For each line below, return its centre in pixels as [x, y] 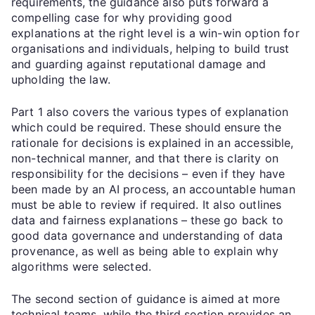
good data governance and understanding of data [147, 235]
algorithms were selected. [82, 266]
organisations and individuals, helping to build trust [150, 48]
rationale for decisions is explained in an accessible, [153, 142]
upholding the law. [61, 79]
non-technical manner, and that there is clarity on [145, 158]
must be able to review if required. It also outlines [147, 204]
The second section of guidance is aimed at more [146, 298]
